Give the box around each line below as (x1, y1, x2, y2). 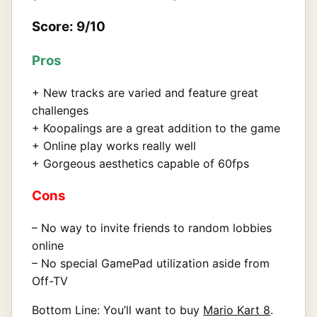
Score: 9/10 (32, 18, 105, 35)
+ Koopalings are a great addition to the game (32, 120, 280, 135)
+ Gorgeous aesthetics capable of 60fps (32, 156, 249, 171)
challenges (32, 103, 88, 117)
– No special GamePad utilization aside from (32, 256, 270, 271)
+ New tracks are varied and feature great (32, 85, 258, 100)
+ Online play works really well (32, 138, 196, 153)
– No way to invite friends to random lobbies (32, 221, 272, 236)
